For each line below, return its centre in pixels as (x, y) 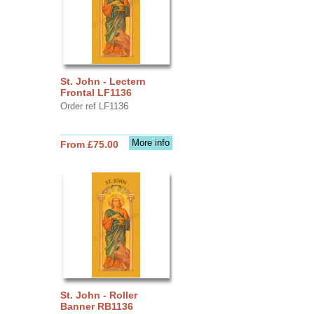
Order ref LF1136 (94, 106)
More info (150, 142)
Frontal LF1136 (96, 92)
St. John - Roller (98, 295)
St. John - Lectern (103, 81)
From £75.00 (89, 144)
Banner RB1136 (96, 306)
